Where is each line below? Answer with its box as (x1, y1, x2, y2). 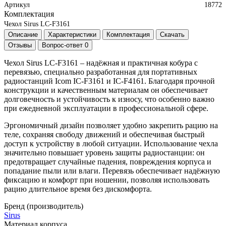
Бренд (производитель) (4, 201, 83, 210)
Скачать (160, 30, 185, 38)
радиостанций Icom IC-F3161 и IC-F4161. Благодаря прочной (4, 76, 215, 85)
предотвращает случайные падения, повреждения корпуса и (4, 157, 211, 166)
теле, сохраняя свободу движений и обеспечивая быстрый (4, 130, 205, 139)
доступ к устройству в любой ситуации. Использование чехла (4, 139, 218, 148)
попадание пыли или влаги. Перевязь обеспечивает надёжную (4, 166, 220, 175)
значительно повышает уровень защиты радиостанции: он (4, 148, 205, 157)
